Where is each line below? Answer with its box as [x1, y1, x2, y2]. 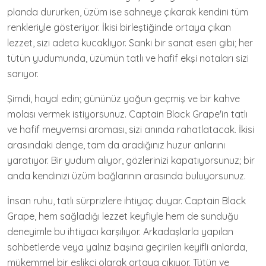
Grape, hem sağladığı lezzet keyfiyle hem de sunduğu [7, 210, 239, 222]
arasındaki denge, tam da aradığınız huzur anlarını [7, 139, 225, 151]
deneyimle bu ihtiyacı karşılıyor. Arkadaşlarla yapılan [7, 226, 233, 237]
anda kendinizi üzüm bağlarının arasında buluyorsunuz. [7, 170, 246, 182]
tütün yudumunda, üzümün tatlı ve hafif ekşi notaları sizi [7, 52, 249, 64]
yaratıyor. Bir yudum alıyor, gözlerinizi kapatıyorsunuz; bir [7, 154, 255, 166]
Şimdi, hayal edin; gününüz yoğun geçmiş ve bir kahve [7, 93, 240, 104]
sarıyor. [7, 68, 39, 80]
